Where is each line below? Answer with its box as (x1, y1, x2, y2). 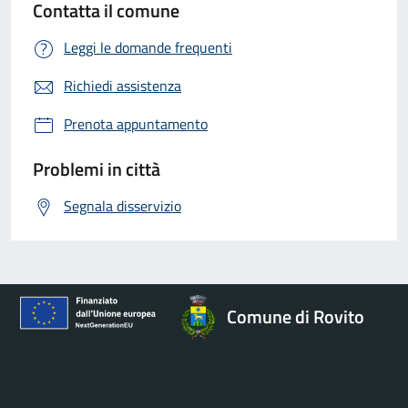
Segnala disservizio (64, 194, 181, 217)
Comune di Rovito (226, 301, 364, 331)
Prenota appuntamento (64, 112, 208, 135)
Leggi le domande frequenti (64, 36, 232, 58)
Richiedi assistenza (64, 74, 181, 97)
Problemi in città (33, 154, 160, 183)
